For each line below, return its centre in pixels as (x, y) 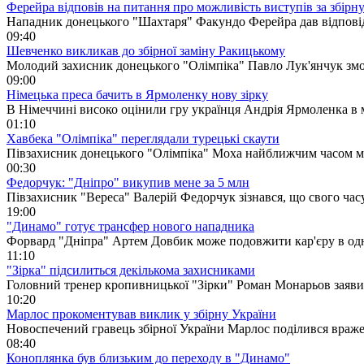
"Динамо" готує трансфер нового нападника (130, 226)
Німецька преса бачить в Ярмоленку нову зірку (137, 94)
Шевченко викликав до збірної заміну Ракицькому (146, 50)
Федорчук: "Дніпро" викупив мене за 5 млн (128, 182)
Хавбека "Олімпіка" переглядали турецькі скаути (143, 138)
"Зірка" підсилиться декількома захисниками (131, 270)
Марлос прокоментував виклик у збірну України (141, 314)
